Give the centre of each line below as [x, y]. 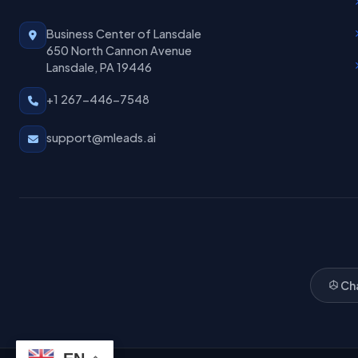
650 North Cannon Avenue [119, 51]
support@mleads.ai [101, 138]
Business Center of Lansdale [124, 34]
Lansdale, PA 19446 [99, 68]
